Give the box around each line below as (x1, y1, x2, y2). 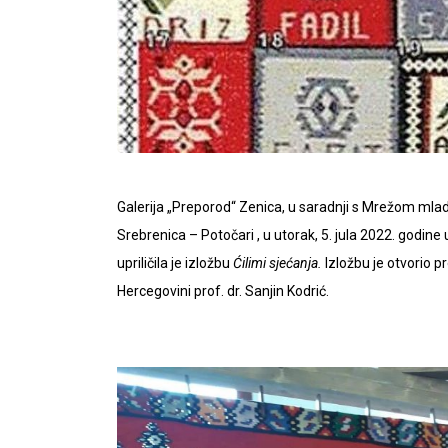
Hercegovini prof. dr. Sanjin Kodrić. (117, 283, 329, 299)
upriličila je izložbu (117, 255, 233, 271)
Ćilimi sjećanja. (233, 255, 322, 271)
